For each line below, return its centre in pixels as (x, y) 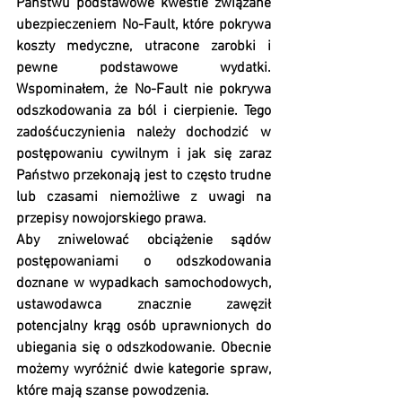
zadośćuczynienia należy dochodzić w (144, 133)
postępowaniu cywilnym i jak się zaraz (144, 154)
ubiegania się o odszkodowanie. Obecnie (144, 348)
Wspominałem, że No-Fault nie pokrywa (144, 90)
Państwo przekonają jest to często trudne (144, 176)
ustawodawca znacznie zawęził (144, 305)
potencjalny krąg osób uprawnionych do (144, 327)
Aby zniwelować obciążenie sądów (144, 240)
